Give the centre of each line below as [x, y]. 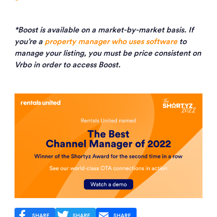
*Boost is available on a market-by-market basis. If [104, 30]
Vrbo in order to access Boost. [68, 65]
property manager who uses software [111, 42]
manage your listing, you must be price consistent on [108, 54]
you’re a [30, 42]
